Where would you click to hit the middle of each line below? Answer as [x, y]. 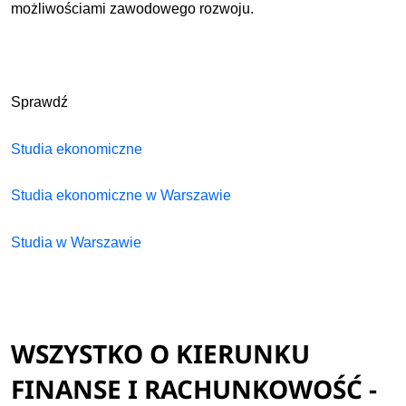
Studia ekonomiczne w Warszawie [121, 196]
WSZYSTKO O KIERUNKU [161, 353]
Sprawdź [40, 101]
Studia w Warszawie [77, 242]
